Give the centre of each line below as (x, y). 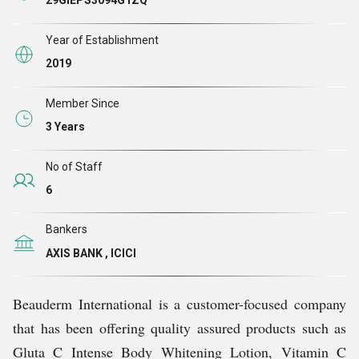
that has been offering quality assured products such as (179, 328)
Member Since (83, 103)
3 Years (65, 127)
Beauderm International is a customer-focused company (179, 304)
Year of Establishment (102, 40)
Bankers (67, 230)
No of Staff (74, 166)
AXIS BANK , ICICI (91, 253)
